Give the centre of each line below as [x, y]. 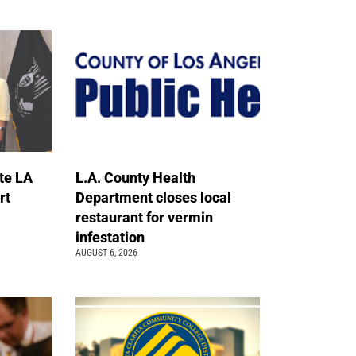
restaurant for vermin [145, 218]
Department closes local [154, 198]
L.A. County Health [136, 178]
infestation [112, 238]
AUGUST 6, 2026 [107, 253]
